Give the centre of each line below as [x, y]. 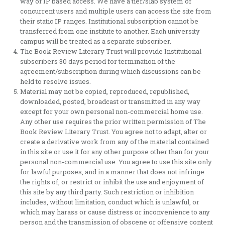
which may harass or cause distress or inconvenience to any [115, 212]
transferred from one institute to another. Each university [110, 31]
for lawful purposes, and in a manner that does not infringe [112, 172]
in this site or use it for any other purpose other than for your [115, 152]
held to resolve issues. [55, 81]
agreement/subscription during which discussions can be [110, 71]
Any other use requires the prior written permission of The [113, 122]
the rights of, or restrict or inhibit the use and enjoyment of [112, 182]
